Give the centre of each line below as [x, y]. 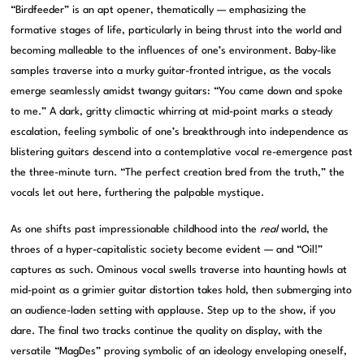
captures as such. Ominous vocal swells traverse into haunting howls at [179, 271]
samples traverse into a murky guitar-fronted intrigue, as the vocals [171, 71]
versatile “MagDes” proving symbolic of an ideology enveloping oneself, [179, 352]
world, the [303, 230]
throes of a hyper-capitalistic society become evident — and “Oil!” [167, 250]
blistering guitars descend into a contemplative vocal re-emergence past [182, 153]
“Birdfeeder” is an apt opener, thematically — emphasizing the [159, 11]
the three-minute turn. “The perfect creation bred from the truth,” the [178, 173]
